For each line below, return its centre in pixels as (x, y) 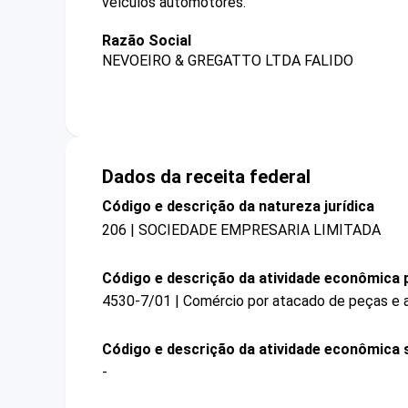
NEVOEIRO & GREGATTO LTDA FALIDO (228, 61)
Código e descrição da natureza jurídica (238, 207)
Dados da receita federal (206, 177)
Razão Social (147, 41)
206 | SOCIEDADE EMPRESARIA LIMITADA (241, 229)
